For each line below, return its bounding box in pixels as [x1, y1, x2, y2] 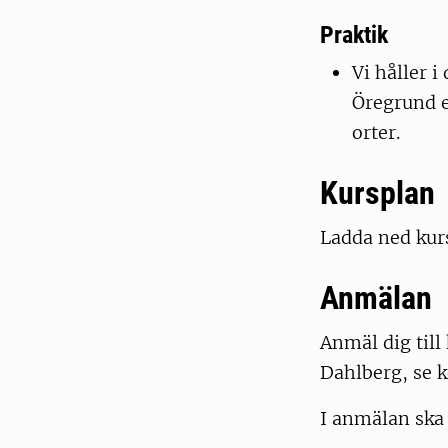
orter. [352, 121, 400, 145]
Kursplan [320, 174, 435, 213]
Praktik [320, 21, 388, 50]
